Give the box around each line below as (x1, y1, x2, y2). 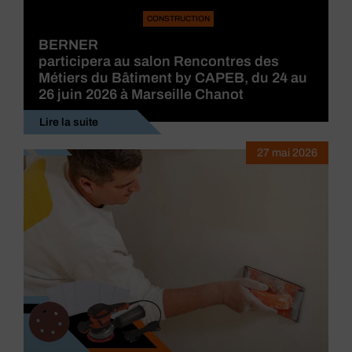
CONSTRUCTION (146, 14, 210, 24)
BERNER (38, 37, 98, 53)
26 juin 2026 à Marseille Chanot (38, 86, 244, 103)
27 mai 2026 (257, 147, 317, 159)
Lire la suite (39, 116, 98, 129)
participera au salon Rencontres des (38, 53, 279, 70)
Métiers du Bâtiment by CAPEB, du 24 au (38, 70, 307, 86)
